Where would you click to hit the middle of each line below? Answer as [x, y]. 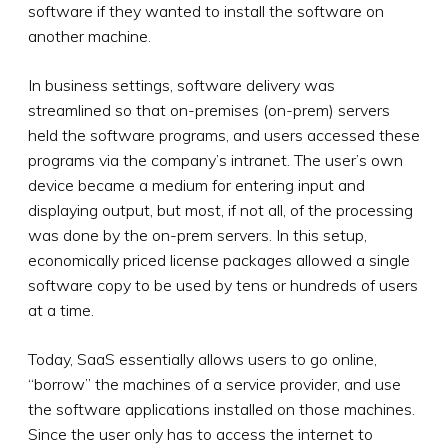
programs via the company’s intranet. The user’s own [215, 159]
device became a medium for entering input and [196, 184]
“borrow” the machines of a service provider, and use [214, 383]
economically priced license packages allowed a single [219, 259]
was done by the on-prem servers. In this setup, [197, 234]
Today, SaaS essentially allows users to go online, [202, 358]
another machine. [89, 35]
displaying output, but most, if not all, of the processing [220, 209]
